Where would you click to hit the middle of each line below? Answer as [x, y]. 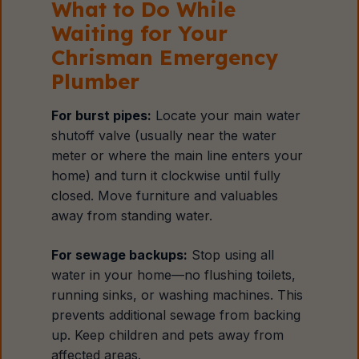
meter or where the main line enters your [177, 155]
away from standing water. [132, 216]
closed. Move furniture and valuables [165, 196]
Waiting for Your [140, 33]
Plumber [96, 81]
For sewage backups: [120, 255]
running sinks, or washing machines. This [177, 295]
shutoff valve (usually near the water [164, 135]
